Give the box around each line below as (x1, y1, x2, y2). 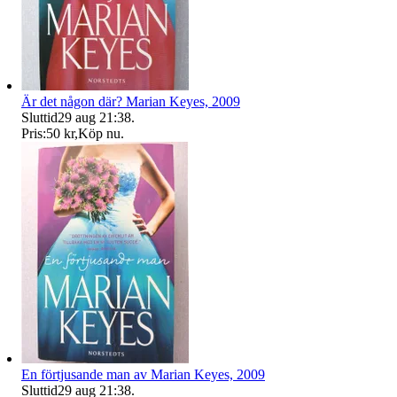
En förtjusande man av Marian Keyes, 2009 (21, 366, 265, 382)
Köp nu (78, 125, 121, 141)
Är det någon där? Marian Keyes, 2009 (21, 93, 240, 109)
